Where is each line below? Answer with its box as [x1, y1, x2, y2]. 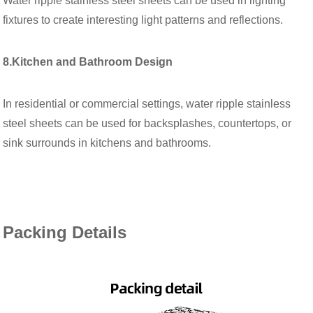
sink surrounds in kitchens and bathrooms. [3, 136, 212, 149]
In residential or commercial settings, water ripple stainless [3, 97, 291, 110]
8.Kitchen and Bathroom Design [3, 55, 173, 68]
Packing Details [3, 222, 132, 242]
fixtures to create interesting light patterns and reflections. [3, 13, 284, 26]
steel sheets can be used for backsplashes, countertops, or [3, 117, 292, 129]
